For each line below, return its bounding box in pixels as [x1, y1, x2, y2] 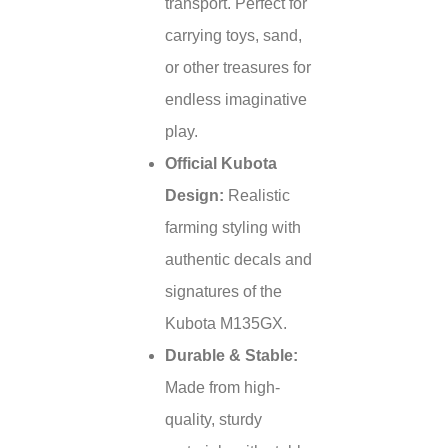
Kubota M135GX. [165, 315, 287, 332]
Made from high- [165, 379, 280, 396]
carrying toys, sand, [165, 27, 302, 44]
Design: [165, 187, 224, 204]
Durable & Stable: [165, 347, 298, 364]
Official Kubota [165, 155, 277, 172]
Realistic [224, 187, 290, 204]
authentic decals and [165, 251, 312, 268]
